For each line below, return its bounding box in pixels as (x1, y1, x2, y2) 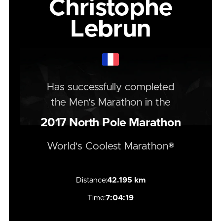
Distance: (75, 176, 107, 184)
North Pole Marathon (66, 114, 181, 130)
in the (142, 97, 171, 108)
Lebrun (70, 17, 151, 41)
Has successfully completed (47, 82, 174, 92)
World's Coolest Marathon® (46, 141, 175, 151)
